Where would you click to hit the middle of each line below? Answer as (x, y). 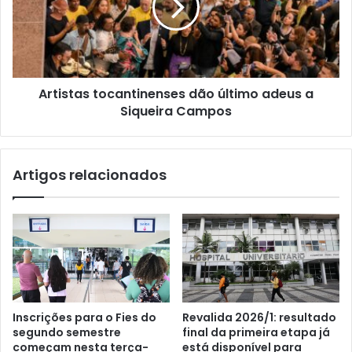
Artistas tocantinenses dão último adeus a (176, 93)
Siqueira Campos (176, 111)
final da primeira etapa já (256, 332)
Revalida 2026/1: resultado (259, 317)
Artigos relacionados (90, 174)
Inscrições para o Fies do (84, 317)
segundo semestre (67, 332)
